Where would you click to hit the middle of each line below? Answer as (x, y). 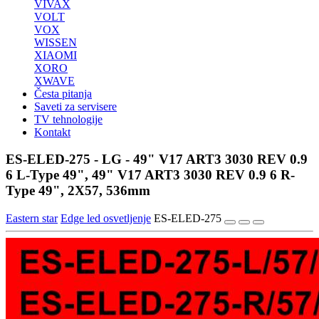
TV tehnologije (68, 119)
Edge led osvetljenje (106, 219)
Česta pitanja (63, 93)
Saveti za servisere (75, 106)
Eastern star (32, 219)
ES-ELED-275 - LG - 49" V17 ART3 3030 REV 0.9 (157, 159)
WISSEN (56, 42)
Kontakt (52, 132)
